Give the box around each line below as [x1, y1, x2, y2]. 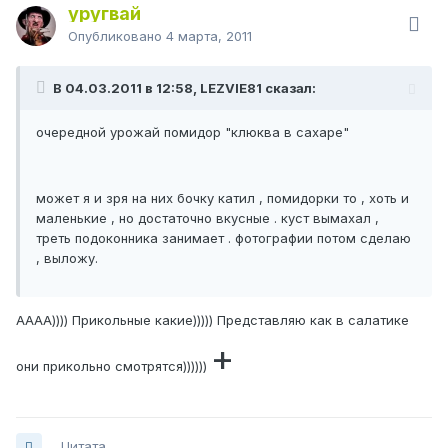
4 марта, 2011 [166, 28, 252, 45]
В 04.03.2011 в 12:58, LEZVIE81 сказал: [53, 80, 316, 97]
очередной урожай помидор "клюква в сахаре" [36, 124, 349, 141]
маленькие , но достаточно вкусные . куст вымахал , [36, 210, 379, 227]
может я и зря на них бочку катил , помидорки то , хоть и [36, 190, 409, 207]
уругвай [68, 3, 141, 25]
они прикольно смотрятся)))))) [16, 358, 211, 375]
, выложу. [36, 250, 98, 267]
